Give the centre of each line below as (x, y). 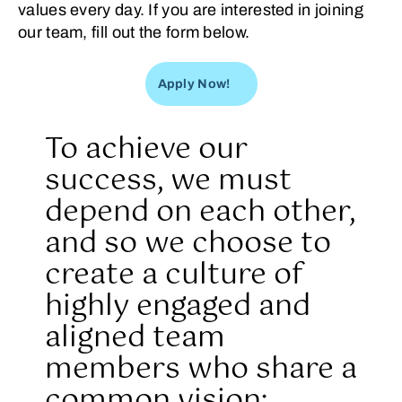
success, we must (168, 181)
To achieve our (146, 149)
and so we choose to (188, 244)
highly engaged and (178, 306)
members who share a (201, 369)
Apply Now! (194, 84)
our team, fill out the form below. (134, 32)
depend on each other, (200, 212)
